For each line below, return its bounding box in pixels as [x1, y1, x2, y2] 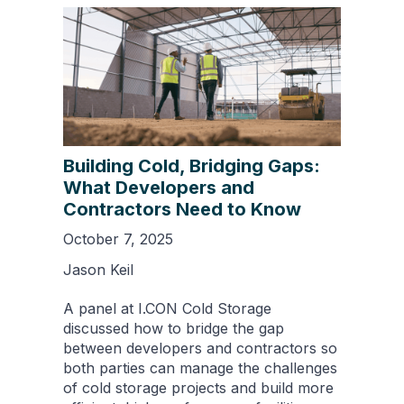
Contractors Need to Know [63, 197, 301, 220]
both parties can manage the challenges [63, 358, 337, 377]
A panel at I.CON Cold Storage [63, 298, 271, 317]
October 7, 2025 [63, 229, 173, 248]
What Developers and [63, 176, 254, 198]
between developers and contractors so [63, 338, 337, 357]
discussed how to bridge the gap [63, 318, 284, 337]
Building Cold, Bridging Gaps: [63, 154, 320, 177]
